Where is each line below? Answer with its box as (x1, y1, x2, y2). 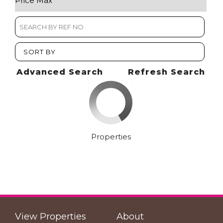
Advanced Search (16, 67, 103, 77)
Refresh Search (127, 67, 205, 77)
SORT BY (23, 48, 56, 56)
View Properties (15, 211, 86, 222)
